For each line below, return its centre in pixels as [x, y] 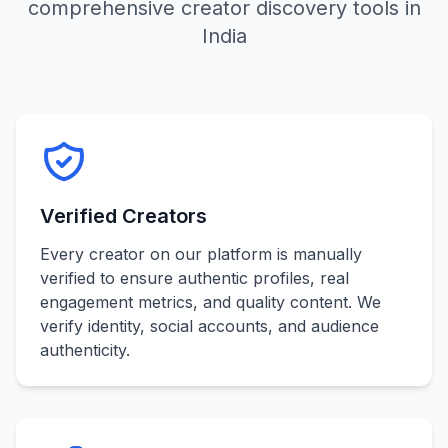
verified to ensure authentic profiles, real [194, 278]
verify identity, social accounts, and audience [209, 326]
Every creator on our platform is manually [201, 254]
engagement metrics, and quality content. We [210, 302]
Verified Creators [123, 216]
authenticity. [85, 350]
